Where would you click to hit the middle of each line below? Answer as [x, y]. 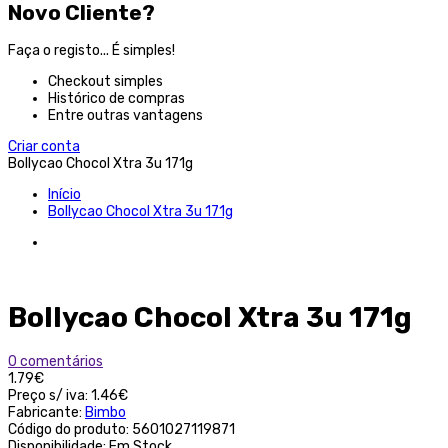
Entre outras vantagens [125, 116]
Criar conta [44, 147]
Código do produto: [70, 429]
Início [64, 195]
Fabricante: [46, 412]
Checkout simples [105, 82]
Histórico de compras [116, 99]
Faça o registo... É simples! [91, 51]
